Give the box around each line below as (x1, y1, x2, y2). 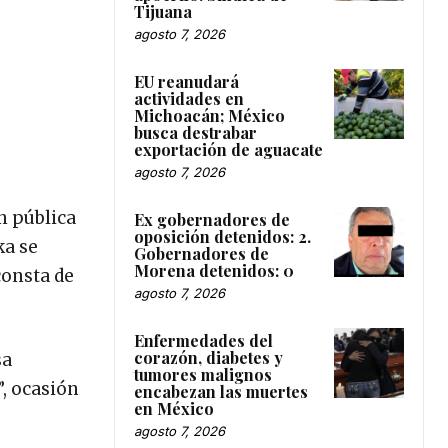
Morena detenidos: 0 (134, 259, 294, 281)
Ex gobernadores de (134, 208, 290, 230)
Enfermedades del (134, 329, 273, 351)
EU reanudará (134, 70, 239, 92)
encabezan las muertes (134, 380, 308, 402)
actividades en (134, 87, 244, 109)
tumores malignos (134, 363, 272, 385)
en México (134, 397, 214, 419)
